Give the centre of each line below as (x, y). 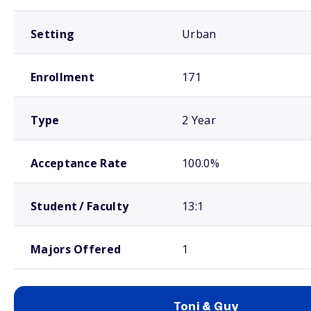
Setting (53, 34)
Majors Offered (76, 249)
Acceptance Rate (79, 163)
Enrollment (62, 77)
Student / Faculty (80, 206)
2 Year (199, 120)
